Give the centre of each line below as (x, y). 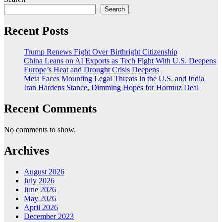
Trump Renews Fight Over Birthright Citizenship (101, 52)
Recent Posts (36, 31)
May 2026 (40, 198)
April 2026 (41, 207)
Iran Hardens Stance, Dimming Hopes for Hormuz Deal (111, 88)
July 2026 (39, 180)
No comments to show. (40, 129)
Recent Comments (50, 108)
